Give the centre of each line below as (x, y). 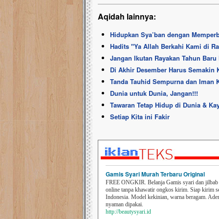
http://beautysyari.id (128, 212)
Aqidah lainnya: (127, 16)
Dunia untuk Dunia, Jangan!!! (154, 93)
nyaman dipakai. (124, 204)
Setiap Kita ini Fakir (140, 117)
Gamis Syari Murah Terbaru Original (155, 174)
